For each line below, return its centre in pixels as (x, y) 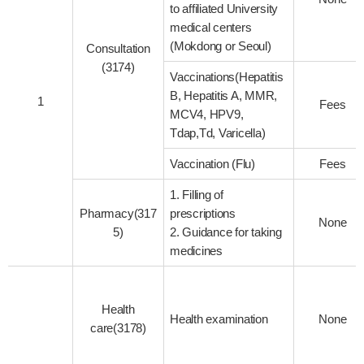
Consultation (118, 48)
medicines (196, 250)
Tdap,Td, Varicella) (218, 132)
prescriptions (203, 213)
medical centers (211, 27)
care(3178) (118, 327)
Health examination (219, 318)
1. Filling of (197, 194)
